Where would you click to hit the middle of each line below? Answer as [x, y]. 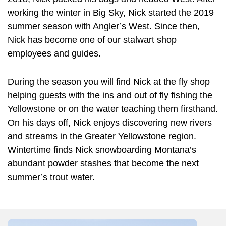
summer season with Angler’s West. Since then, [104, 26]
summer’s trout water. [51, 177]
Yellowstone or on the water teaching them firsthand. [113, 109]
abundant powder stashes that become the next [103, 163]
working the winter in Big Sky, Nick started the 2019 [111, 13]
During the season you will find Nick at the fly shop [109, 81]
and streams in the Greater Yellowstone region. [103, 136]
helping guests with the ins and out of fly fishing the [110, 95]
